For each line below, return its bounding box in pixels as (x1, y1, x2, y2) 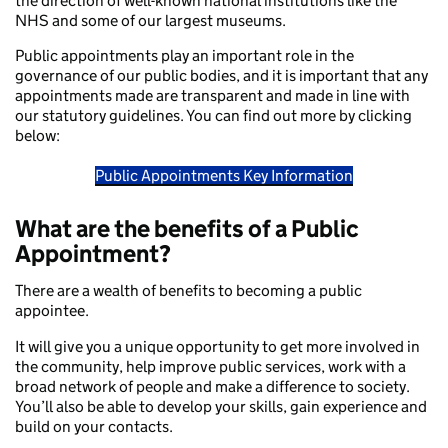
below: (15, 126, 60, 146)
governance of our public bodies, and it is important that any (15, 66, 428, 86)
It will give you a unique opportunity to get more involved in (15, 336, 420, 356)
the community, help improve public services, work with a (15, 356, 406, 376)
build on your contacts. (15, 416, 173, 436)
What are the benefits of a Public (15, 214, 359, 244)
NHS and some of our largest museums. (15, 11, 286, 31)
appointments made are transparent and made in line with (15, 86, 410, 106)
